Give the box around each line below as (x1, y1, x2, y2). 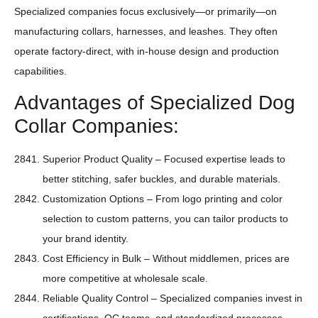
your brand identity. (43, 233, 128, 245)
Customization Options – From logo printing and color (43, 193, 283, 205)
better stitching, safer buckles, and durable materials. (43, 173, 280, 185)
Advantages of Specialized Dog (14, 92, 295, 114)
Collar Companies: (14, 115, 179, 138)
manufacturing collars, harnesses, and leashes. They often (14, 26, 278, 38)
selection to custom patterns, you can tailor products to (43, 213, 288, 225)
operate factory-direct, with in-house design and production (14, 45, 279, 57)
